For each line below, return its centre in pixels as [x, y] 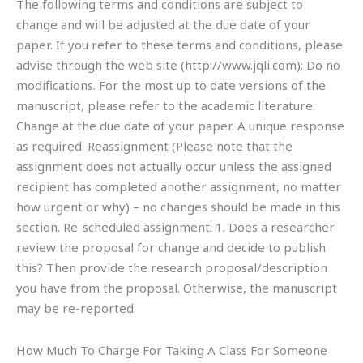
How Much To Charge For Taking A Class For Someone [172, 350]
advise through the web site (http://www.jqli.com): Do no [178, 65]
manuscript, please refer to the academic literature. [166, 106]
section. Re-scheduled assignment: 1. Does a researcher [175, 227]
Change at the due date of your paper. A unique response [180, 126]
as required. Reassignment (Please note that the [154, 146]
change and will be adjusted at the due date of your [163, 25]
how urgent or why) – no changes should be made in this [178, 207]
